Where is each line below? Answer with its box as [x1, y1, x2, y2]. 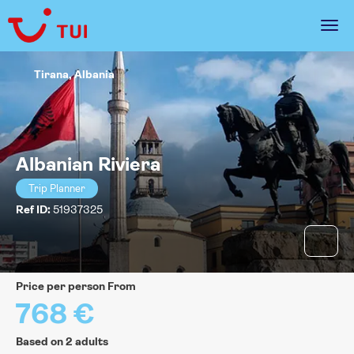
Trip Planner [28, 183, 85, 195]
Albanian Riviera [16, 153, 160, 176]
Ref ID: [16, 203, 53, 217]
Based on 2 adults [16, 335, 108, 348]
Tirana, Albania [33, 68, 115, 81]
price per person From [23, 280, 136, 293]
